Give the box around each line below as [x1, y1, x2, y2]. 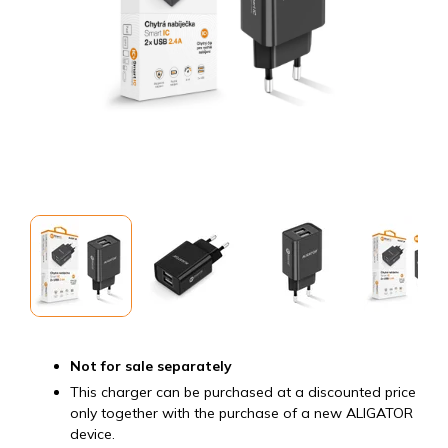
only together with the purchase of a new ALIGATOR [70, 404, 413, 422]
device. [70, 425, 115, 443]
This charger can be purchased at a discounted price [70, 383, 416, 401]
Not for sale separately [70, 357, 232, 375]
